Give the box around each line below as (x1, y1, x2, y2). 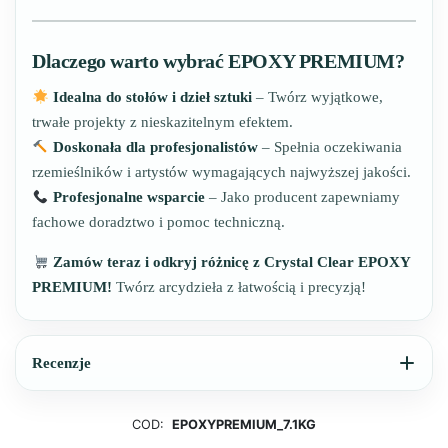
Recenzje (32, 355, 91, 372)
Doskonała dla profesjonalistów (53, 139, 259, 156)
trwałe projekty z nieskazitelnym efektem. (32, 114, 293, 131)
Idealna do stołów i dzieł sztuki (53, 89, 253, 106)
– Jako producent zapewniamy (205, 189, 401, 206)
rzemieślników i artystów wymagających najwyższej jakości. (32, 164, 411, 181)
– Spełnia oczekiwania (258, 139, 403, 156)
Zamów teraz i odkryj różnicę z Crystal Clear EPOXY (53, 254, 411, 271)
